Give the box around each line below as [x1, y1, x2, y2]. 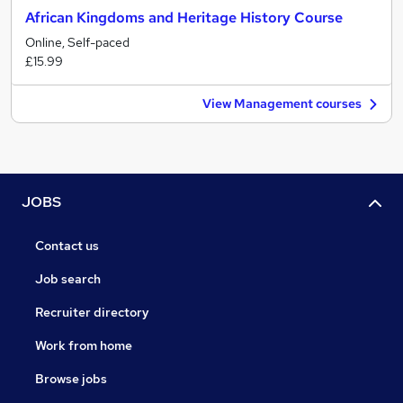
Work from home [35, 337, 132, 354]
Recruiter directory [35, 304, 149, 321]
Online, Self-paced [25, 34, 130, 50]
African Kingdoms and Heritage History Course [25, 8, 343, 27]
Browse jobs [35, 371, 107, 388]
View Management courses [202, 95, 362, 112]
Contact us [35, 237, 99, 255]
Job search [35, 271, 101, 288]
